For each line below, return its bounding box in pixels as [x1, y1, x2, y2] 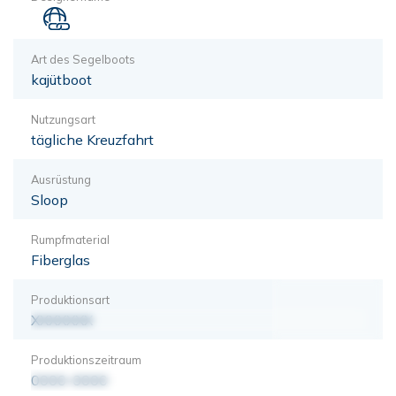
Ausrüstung [31, 171, 91, 187]
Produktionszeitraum [31, 352, 141, 367]
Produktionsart [31, 292, 110, 307]
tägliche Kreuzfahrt [31, 130, 154, 148]
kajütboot [31, 70, 92, 88]
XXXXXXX [31, 310, 93, 329]
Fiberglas [31, 250, 90, 269]
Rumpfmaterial [31, 232, 110, 247]
